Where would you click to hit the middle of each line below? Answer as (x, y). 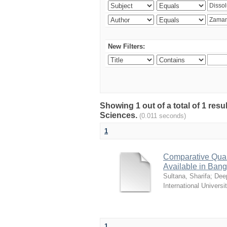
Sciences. (120, 115)
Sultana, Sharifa (187, 176)
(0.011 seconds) (163, 116)
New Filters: (126, 46)
